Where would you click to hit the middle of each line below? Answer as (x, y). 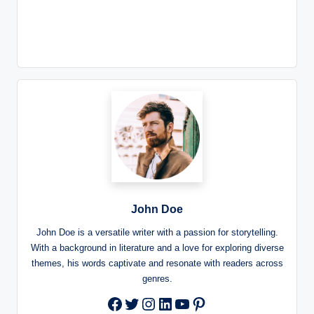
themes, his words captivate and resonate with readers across (157, 264)
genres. (157, 279)
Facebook (143, 303)
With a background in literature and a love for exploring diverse (157, 248)
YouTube (206, 301)
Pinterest (223, 301)
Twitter (148, 301)
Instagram (177, 301)
